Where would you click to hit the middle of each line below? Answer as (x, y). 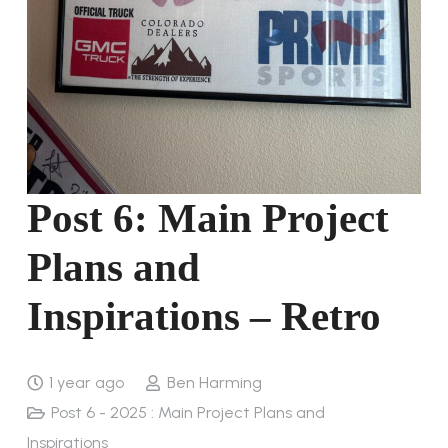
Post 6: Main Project (208, 218)
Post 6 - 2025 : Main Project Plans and (188, 413)
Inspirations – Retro (204, 316)
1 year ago (87, 383)
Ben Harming (214, 383)
